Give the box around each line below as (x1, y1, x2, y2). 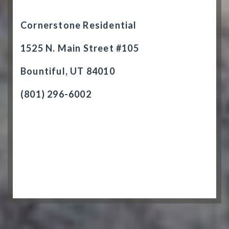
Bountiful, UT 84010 (20, 65, 115, 77)
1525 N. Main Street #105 (20, 42, 139, 54)
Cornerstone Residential (20, 19, 137, 31)
